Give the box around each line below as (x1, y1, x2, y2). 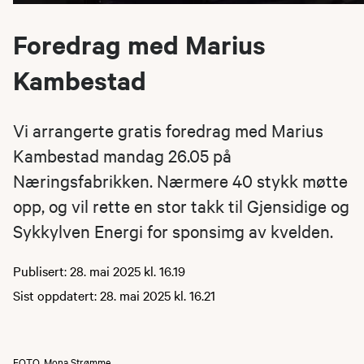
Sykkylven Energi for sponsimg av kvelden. (13, 219, 333, 242)
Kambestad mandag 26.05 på (13, 143, 232, 167)
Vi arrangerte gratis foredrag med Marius (13, 118, 323, 141)
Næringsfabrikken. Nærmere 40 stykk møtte (13, 168, 348, 192)
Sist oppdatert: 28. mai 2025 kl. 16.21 (13, 285, 215, 304)
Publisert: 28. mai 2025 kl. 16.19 (13, 261, 185, 279)
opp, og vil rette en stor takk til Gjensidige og (13, 193, 349, 217)
